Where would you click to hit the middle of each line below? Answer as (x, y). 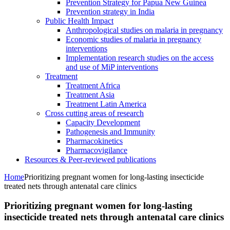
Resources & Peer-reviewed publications (90, 159)
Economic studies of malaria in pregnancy (133, 39)
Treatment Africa (93, 85)
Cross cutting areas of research (94, 113)
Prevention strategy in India (110, 11)
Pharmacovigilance (97, 150)
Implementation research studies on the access (140, 57)
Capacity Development (103, 122)
